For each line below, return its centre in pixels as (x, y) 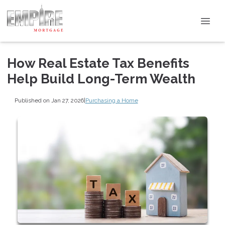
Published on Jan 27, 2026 (49, 100)
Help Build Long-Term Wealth (101, 79)
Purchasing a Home (111, 100)
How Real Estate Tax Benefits (98, 63)
